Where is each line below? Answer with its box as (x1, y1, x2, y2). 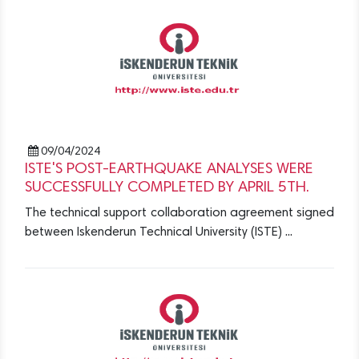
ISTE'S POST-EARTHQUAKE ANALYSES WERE (25, 162, 313, 178)
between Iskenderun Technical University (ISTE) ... (25, 226, 292, 240)
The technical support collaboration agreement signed (25, 207, 334, 220)
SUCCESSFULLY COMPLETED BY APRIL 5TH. (25, 180, 309, 196)
